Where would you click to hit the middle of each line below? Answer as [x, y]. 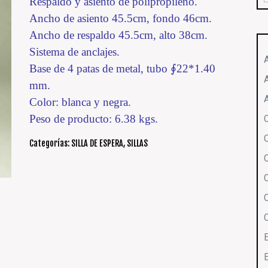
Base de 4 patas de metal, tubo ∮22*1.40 [122, 68]
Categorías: [50, 143]
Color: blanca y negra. [80, 102]
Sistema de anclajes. [74, 51]
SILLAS [137, 143]
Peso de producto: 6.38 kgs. [93, 118]
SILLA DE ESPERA [97, 143]
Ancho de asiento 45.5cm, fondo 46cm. [120, 18]
